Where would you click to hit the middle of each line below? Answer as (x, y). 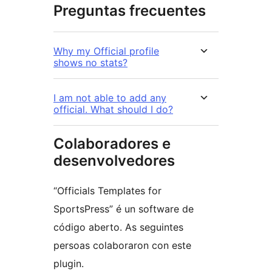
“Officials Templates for (107, 191)
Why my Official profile (106, 51)
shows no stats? (90, 63)
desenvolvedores (114, 161)
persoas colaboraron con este (122, 246)
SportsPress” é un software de (124, 209)
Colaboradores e (112, 144)
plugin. (69, 264)
